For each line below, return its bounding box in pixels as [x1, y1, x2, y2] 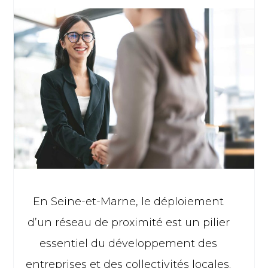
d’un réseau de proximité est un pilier [27, 215, 230, 229]
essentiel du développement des [39, 236, 218, 250]
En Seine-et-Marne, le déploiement [33, 194, 224, 208]
